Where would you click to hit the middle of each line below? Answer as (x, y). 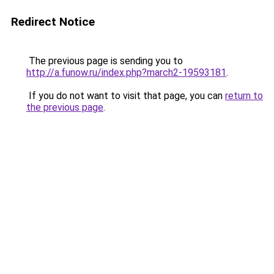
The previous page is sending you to (105, 61)
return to (244, 96)
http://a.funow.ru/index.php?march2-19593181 (126, 72)
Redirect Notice (53, 22)
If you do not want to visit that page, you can (126, 96)
